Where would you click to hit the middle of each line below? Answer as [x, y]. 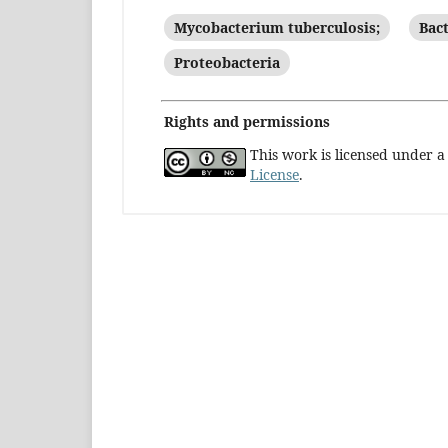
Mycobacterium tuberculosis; [277, 27]
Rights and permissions [247, 121]
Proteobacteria [227, 62]
